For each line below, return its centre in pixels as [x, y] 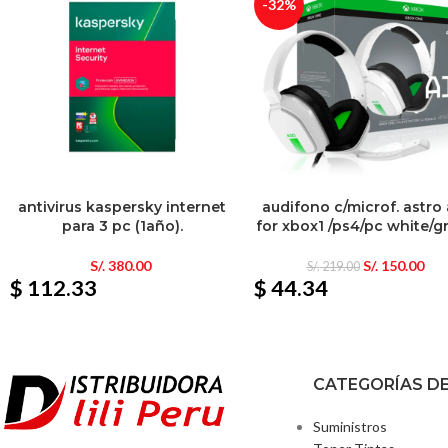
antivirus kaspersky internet [122, 206]
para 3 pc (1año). [122, 225]
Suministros [349, 426]
